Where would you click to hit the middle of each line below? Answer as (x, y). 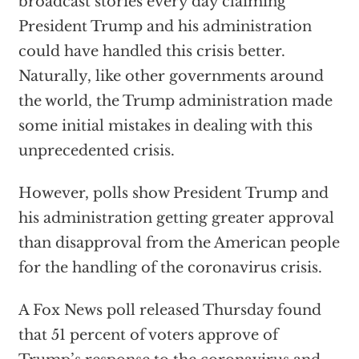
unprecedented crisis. (96, 150)
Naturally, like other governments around (171, 76)
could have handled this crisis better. (151, 51)
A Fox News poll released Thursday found (169, 310)
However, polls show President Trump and (173, 193)
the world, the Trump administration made (175, 101)
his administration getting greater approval (176, 218)
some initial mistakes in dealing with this (165, 125)
